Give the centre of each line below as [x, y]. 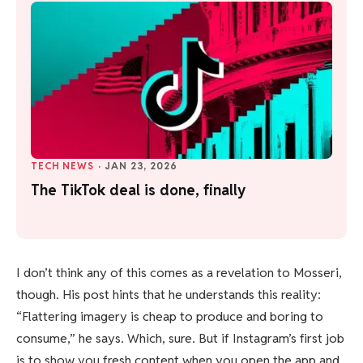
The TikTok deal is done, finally [138, 190]
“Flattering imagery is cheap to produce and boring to [170, 316]
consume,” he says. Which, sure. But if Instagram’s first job [180, 338]
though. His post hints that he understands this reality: [169, 294]
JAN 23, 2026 [141, 166]
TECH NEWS [62, 166]
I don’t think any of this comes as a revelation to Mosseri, [179, 272]
